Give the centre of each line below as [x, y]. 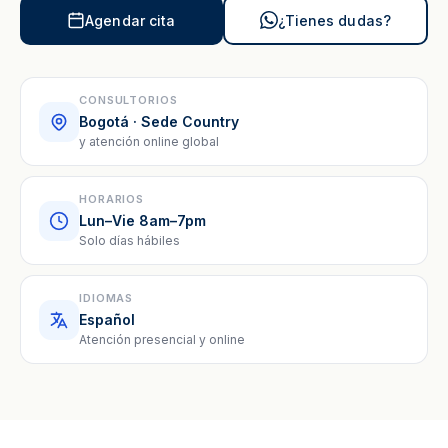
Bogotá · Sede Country [159, 122]
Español [107, 320]
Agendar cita [130, 20]
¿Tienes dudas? [334, 20]
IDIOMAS [106, 298]
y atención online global [149, 142]
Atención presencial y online [162, 340]
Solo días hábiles [129, 241]
